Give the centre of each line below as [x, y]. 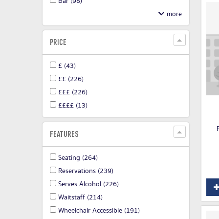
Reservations [77, 171]
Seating [69, 158]
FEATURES [64, 134]
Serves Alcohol [80, 185]
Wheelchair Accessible [90, 211]
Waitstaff [72, 198]
